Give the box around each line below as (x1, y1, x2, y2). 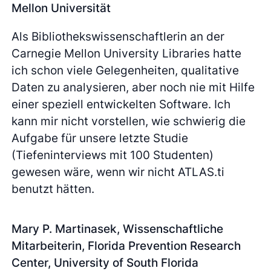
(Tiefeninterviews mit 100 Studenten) (11, 148, 214, 163)
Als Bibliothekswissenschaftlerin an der (11, 29, 225, 44)
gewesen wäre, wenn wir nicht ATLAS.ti (11, 165, 225, 180)
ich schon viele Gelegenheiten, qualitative (11, 63, 240, 78)
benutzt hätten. (11, 181, 95, 197)
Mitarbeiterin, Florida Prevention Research (11, 238, 241, 253)
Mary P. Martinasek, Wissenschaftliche (11, 221, 224, 237)
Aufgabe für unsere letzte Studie (11, 131, 189, 146)
